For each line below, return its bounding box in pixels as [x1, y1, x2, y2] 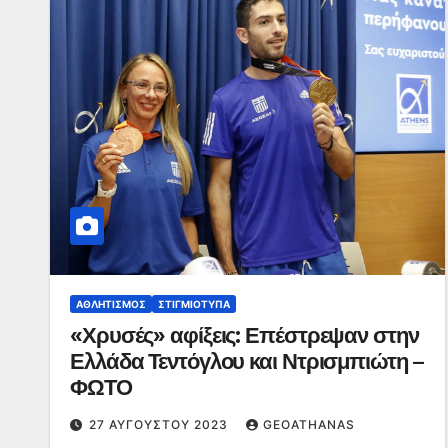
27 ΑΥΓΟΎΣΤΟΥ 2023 [89, 417, 232, 432]
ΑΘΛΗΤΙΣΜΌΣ [76, 298, 146, 310]
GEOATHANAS [263, 417, 355, 432]
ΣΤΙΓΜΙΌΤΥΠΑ [158, 298, 230, 310]
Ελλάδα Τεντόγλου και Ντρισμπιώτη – [70, 348, 423, 375]
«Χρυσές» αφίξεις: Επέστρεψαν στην [70, 322, 419, 349]
